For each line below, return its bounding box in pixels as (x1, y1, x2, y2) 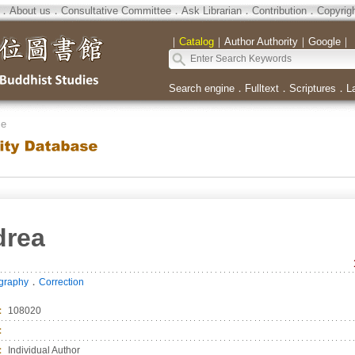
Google (307, 36, 341, 48)
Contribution (251, 5, 307, 17)
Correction (38, 277, 84, 288)
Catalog (178, 36, 214, 48)
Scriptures (288, 82, 336, 94)
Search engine (168, 82, 235, 94)
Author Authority (223, 36, 298, 48)
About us (9, 5, 51, 17)
